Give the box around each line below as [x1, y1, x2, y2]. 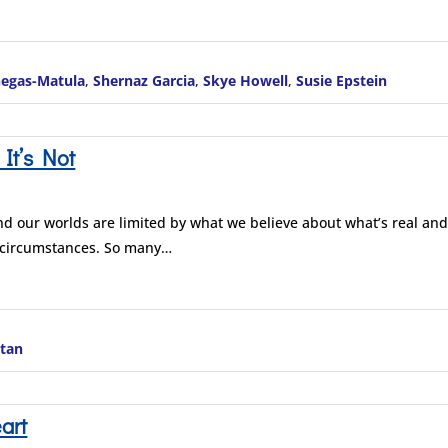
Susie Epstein [296, 71, 388, 91]
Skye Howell [203, 71, 289, 91]
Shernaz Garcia [93, 71, 196, 91]
